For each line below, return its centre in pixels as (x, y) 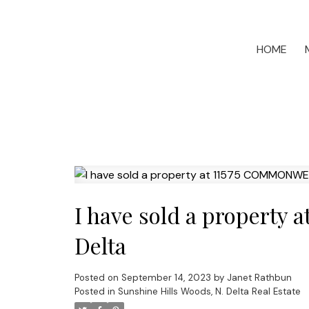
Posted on (98, 278)
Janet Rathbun (259, 278)
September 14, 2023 (166, 278)
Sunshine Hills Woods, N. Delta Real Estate (209, 292)
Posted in (94, 292)
